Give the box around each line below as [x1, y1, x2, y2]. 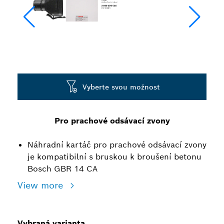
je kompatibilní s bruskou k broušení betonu [27, 151, 201, 162]
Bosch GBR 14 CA [27, 163, 97, 174]
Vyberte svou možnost [82, 82, 160, 91]
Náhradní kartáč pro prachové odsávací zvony [27, 139, 206, 150]
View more [17, 179, 66, 191]
